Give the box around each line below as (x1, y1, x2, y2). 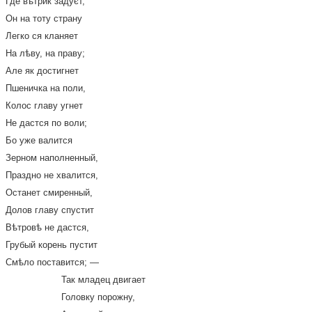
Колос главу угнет (6, 100, 83, 111)
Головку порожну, (6, 292, 135, 302)
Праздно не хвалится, (6, 170, 98, 180)
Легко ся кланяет (6, 31, 78, 41)
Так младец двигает (6, 274, 146, 285)
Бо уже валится (6, 135, 72, 146)
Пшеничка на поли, (6, 83, 86, 93)
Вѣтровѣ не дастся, (6, 222, 89, 233)
